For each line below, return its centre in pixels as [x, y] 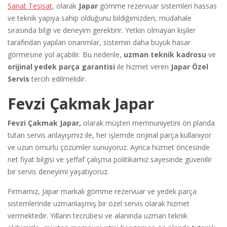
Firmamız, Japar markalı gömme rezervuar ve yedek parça [102, 191]
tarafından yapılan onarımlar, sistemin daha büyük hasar [99, 42]
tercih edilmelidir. [58, 79]
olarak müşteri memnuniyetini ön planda [149, 123]
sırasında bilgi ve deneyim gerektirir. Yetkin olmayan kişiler [102, 30]
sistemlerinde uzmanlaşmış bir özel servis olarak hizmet [99, 203]
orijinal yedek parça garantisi [61, 66]
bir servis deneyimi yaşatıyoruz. [58, 171]
